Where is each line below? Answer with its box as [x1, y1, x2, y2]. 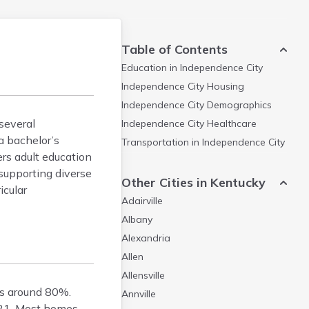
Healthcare [204, 117, 257, 130]
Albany [121, 213, 152, 226]
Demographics [204, 99, 272, 111]
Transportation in [121, 136, 202, 148]
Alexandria [121, 232, 170, 244]
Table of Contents [121, 41, 228, 57]
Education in [121, 61, 180, 74]
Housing [204, 80, 244, 92]
